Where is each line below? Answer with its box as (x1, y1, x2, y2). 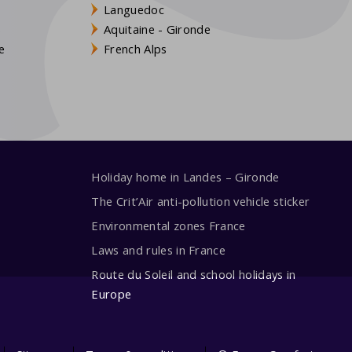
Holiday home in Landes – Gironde (91, 169, 280, 185)
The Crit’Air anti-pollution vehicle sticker (91, 193, 310, 210)
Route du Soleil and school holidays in (91, 266, 296, 282)
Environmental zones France (91, 217, 246, 233)
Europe (91, 285, 132, 302)
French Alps (104, 40, 167, 57)
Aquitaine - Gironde (104, 20, 211, 37)
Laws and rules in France (91, 241, 226, 258)
